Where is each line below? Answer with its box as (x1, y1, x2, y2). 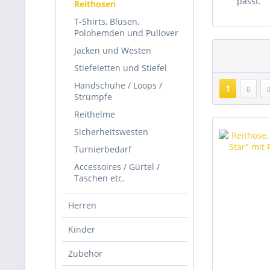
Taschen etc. (74, 172, 125, 184)
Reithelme (74, 108, 115, 120)
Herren (68, 199, 96, 211)
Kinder (68, 224, 95, 235)
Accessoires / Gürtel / (74, 161, 160, 172)
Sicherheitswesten (74, 126, 148, 137)
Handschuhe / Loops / (74, 80, 162, 91)
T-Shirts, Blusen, (74, 16, 139, 27)
